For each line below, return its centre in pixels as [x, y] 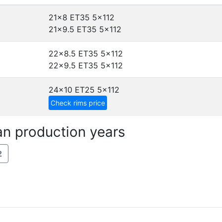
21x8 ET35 [69, 17]
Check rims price [78, 103]
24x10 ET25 [72, 90]
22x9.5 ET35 [73, 65]
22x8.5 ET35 [73, 54]
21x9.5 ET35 [73, 29]
